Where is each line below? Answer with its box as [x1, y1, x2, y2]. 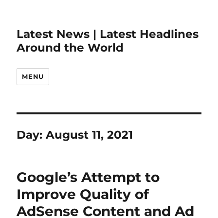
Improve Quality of [17, 186, 149, 202]
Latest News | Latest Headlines [17, 27, 199, 41]
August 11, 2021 [46, 128, 133, 142]
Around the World [17, 41, 124, 54]
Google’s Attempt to [17, 169, 160, 185]
